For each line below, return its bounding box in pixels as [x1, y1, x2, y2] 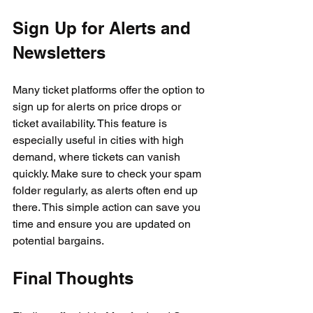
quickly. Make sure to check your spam [13, 166, 204, 180]
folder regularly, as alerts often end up [13, 183, 201, 197]
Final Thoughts [13, 268, 133, 288]
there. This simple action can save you [13, 200, 203, 214]
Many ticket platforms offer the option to [13, 82, 208, 96]
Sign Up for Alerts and [13, 17, 196, 38]
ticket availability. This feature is [13, 116, 170, 130]
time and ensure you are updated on [13, 217, 194, 231]
